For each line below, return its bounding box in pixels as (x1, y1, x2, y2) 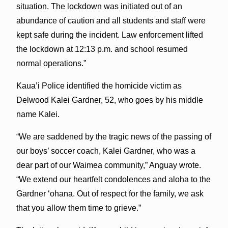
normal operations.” (16, 59, 86, 68)
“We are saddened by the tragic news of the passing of (16, 132, 211, 141)
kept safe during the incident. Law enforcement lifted (16, 30, 203, 39)
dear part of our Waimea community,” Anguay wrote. (16, 160, 201, 169)
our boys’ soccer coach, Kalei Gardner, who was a (16, 146, 195, 155)
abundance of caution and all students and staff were (16, 16, 206, 25)
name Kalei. (16, 109, 60, 119)
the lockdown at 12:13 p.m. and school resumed (16, 44, 188, 53)
